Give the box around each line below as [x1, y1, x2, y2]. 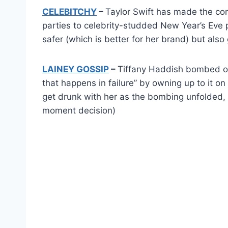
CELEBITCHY [42, 6, 97, 17]
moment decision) [42, 105, 116, 116]
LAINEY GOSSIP [42, 64, 109, 74]
